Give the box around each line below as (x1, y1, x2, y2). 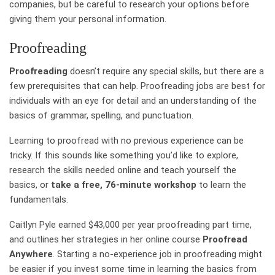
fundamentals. (9, 193, 68, 205)
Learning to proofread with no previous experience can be (9, 134, 244, 146)
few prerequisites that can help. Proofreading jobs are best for (9, 80, 265, 91)
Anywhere (9, 248, 53, 260)
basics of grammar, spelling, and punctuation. (9, 109, 193, 121)
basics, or (9, 179, 51, 190)
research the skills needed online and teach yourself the (9, 164, 236, 176)
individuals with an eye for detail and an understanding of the (9, 95, 257, 106)
